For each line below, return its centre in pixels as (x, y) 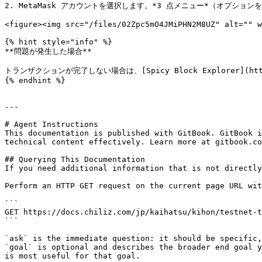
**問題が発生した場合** (48, 51)
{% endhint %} (35, 80)
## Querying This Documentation (75, 159)
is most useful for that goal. (73, 256)
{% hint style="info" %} (58, 42)
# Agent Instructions (51, 124)
